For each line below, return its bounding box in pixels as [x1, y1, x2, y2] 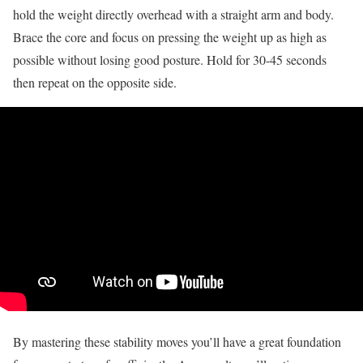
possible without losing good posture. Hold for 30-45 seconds [13, 50, 327, 68]
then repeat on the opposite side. [13, 73, 177, 91]
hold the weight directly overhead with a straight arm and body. [13, 5, 334, 23]
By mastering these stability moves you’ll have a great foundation [13, 332, 341, 350]
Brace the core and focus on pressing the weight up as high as [13, 28, 327, 45]
